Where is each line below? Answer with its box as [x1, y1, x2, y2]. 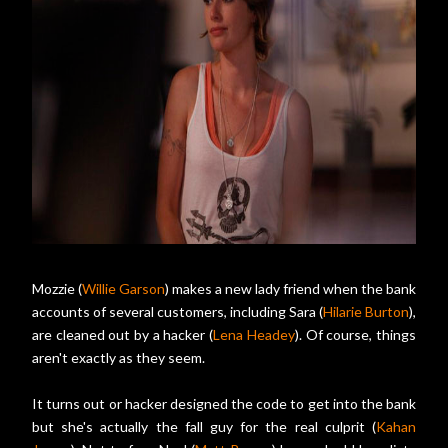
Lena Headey [213, 326, 295, 344]
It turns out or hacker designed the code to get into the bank [32, 395, 416, 413]
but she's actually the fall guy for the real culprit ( [32, 418, 376, 436]
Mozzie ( [32, 280, 82, 298]
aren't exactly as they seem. [32, 349, 205, 367]
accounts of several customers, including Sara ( [32, 303, 323, 321]
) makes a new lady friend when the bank [165, 280, 416, 298]
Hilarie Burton [323, 303, 409, 321]
